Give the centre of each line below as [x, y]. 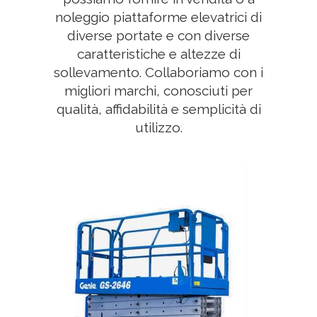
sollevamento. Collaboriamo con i [158, 72]
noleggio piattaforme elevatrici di [158, 17]
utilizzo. [158, 127]
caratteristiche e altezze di [158, 54]
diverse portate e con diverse [158, 35]
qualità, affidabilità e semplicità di [158, 109]
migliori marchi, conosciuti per [158, 91]
